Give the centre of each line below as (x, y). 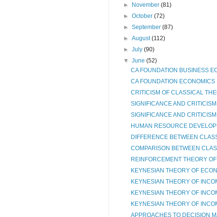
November (147, 5)
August (142, 38)
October (143, 16)
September (147, 27)
